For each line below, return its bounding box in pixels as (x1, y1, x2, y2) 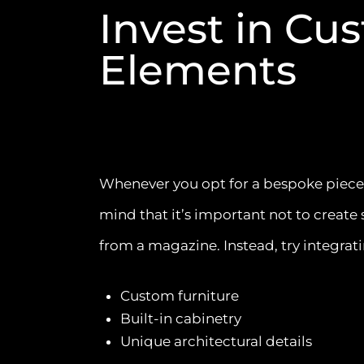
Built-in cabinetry (119, 310, 241, 327)
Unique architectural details (119, 332, 312, 349)
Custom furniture (119, 287, 239, 304)
